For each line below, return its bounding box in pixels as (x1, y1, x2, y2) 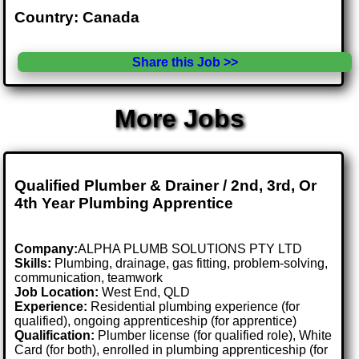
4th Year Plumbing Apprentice (14, 195, 234, 212)
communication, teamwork (14, 270, 163, 284)
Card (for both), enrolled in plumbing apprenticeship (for (14, 342, 329, 357)
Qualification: (14, 328, 95, 342)
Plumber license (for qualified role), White (95, 328, 333, 342)
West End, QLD (102, 284, 191, 299)
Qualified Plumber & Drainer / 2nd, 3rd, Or (14, 177, 317, 195)
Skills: (14, 256, 52, 270)
